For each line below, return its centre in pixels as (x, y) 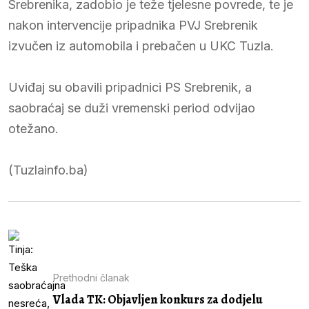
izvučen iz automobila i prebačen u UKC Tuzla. (141, 46)
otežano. (33, 128)
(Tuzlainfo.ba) (48, 170)
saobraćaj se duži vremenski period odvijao (132, 108)
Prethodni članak (91, 278)
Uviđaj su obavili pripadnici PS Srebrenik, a (130, 87)
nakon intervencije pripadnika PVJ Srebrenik (133, 25)
